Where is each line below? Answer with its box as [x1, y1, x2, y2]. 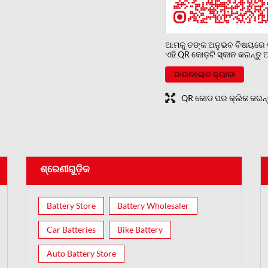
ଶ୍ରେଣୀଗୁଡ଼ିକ [40, 162, 90, 174]
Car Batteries [47, 224, 96, 234]
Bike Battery [117, 224, 163, 234]
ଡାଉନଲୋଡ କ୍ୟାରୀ [174, 69, 235, 79]
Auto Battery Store [47, 248, 117, 258]
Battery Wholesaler [117, 200, 190, 211]
